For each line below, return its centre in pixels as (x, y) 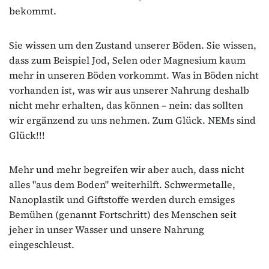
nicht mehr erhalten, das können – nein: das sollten (126, 105)
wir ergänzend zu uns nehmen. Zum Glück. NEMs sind (132, 120)
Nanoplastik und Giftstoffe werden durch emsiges (122, 199)
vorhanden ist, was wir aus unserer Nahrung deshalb (129, 90)
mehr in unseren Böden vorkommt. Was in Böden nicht (134, 75)
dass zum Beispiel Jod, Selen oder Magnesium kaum (127, 60)
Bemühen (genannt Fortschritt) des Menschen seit (123, 214)
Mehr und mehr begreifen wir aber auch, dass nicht (127, 169)
